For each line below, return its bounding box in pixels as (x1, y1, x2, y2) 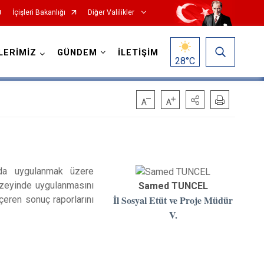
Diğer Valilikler (87, 8, 136, 16)
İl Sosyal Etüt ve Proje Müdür (113, 193, 233, 207)
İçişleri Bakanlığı (12, 8, 65, 16)
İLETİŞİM (117, 48, 159, 58)
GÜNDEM (57, 48, 97, 58)
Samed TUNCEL (138, 180, 208, 192)
